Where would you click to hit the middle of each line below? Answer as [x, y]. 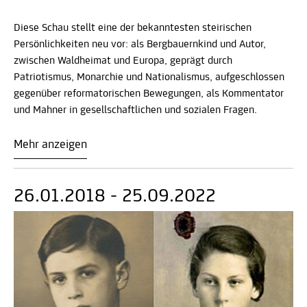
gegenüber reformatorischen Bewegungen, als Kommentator [149, 94]
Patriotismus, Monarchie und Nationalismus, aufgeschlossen [149, 77]
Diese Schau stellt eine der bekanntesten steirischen [133, 28]
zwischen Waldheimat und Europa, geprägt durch [123, 61]
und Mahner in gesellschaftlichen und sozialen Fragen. [135, 110]
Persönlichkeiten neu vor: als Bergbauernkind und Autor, [140, 44]
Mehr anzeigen [50, 145]
